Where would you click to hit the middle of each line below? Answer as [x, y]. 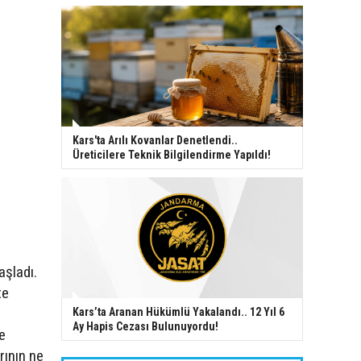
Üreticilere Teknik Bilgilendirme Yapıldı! [172, 154]
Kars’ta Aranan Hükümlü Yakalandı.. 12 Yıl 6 [178, 311]
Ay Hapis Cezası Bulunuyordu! [145, 326]
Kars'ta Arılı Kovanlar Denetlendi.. [155, 140]
